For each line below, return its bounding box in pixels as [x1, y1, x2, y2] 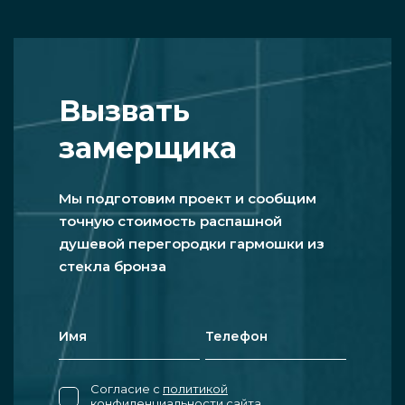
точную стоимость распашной [59, 212, 282, 231]
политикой [163, 381, 228, 397]
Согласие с [90, 381, 163, 397]
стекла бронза [59, 258, 166, 276]
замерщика [59, 130, 237, 166]
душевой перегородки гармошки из [59, 235, 325, 253]
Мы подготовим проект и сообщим [59, 190, 316, 208]
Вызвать [59, 93, 190, 129]
